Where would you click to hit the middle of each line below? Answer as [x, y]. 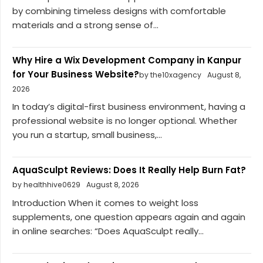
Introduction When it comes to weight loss [105, 203]
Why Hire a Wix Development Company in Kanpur [127, 60]
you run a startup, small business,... [87, 135]
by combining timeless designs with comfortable [119, 11]
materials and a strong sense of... [85, 25]
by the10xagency [170, 75]
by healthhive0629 [46, 185]
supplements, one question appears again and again [129, 217]
